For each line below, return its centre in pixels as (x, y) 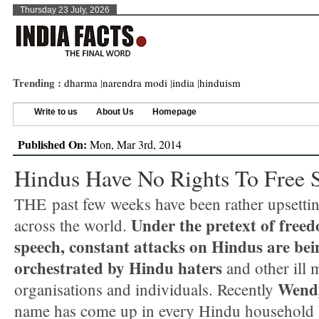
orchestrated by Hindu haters (118, 268)
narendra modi (135, 83)
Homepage (174, 112)
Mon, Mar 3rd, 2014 (134, 144)
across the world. (73, 225)
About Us (115, 112)
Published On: (52, 144)
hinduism (220, 83)
